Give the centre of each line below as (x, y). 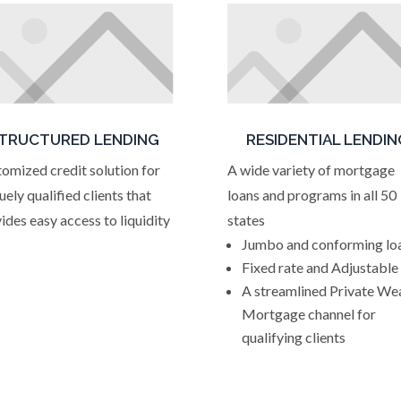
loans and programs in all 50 (311, 195)
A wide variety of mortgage (311, 170)
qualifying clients (293, 337)
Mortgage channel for (308, 314)
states (246, 220)
